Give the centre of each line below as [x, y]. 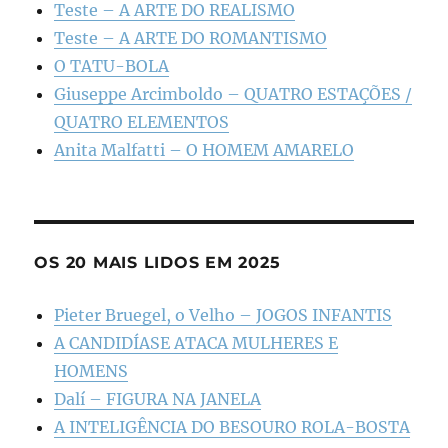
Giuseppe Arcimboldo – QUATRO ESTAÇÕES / [233, 94]
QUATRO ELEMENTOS [142, 122]
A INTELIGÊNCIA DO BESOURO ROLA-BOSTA [232, 427]
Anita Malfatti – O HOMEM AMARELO [204, 150]
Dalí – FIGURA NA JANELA [158, 399]
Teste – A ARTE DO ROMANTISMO [191, 38]
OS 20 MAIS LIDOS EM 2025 [157, 263]
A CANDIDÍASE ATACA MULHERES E [196, 343]
